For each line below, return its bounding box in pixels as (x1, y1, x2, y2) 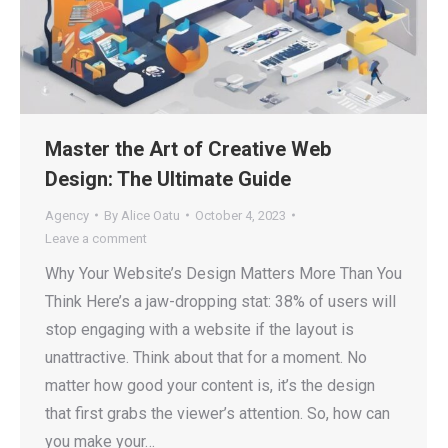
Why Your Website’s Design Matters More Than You (45, 263, 402, 283)
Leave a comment (45, 230, 147, 246)
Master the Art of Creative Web (45, 136, 331, 161)
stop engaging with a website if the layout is (45, 319, 354, 339)
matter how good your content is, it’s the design (45, 375, 375, 395)
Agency (45, 207, 89, 223)
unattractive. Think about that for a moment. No (45, 347, 367, 367)
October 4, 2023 (195, 207, 286, 223)
